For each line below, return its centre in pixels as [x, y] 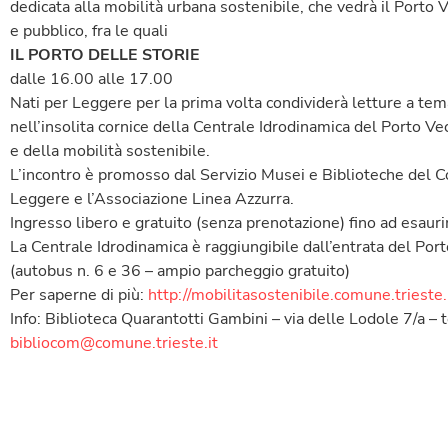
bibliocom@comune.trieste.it [114, 343]
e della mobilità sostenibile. [110, 151]
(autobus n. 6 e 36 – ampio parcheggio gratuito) [180, 271]
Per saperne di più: [79, 295]
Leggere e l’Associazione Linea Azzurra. [152, 199]
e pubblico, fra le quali [89, 31]
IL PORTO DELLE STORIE [105, 55]
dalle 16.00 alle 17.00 [91, 79]
